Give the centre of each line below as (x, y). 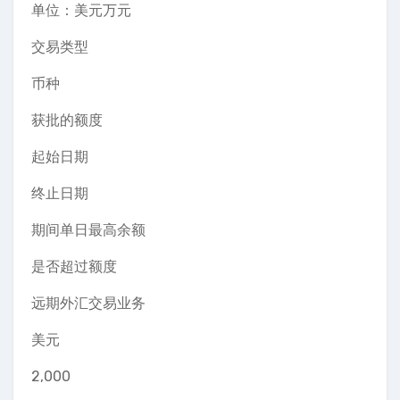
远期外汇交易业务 (88, 303)
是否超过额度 (74, 267)
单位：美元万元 (81, 10)
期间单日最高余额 (88, 230)
